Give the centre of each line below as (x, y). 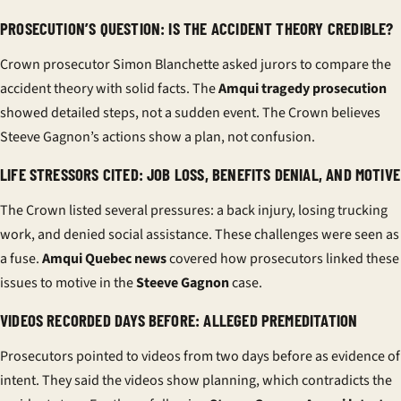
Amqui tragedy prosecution (303, 89)
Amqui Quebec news (104, 259)
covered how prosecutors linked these (283, 259)
